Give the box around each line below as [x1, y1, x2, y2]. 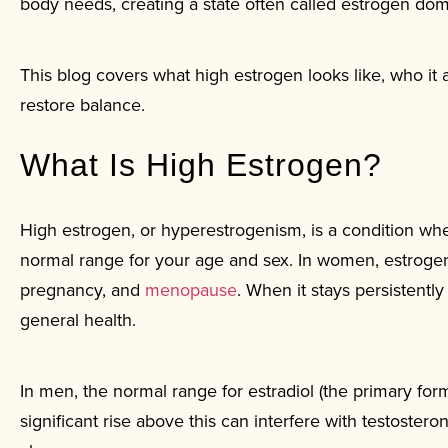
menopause [145, 277, 237, 303]
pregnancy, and [20, 277, 145, 303]
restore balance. [20, 92, 145, 118]
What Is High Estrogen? [20, 147, 382, 184]
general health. [20, 307, 136, 333]
